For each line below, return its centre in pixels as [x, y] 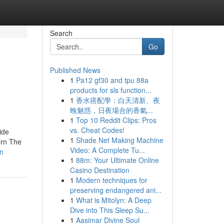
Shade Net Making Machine [119, 140]
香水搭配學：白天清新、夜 [118, 100]
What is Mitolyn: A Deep [113, 200]
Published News [75, 70]
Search [61, 33]
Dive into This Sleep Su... [109, 210]
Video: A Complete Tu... [107, 150]
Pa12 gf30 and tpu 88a [112, 80]
